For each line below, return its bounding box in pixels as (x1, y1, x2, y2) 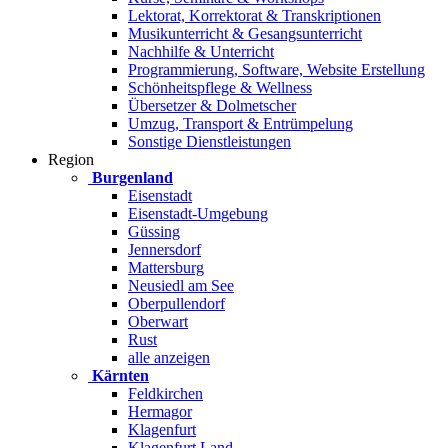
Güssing (128, 223, 180, 240)
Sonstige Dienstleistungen (128, 133, 291, 150)
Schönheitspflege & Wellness (128, 79, 312, 96)
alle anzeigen (128, 349, 210, 366)
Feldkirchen (128, 385, 203, 402)
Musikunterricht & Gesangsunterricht (128, 25, 362, 42)
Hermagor (128, 403, 192, 420)
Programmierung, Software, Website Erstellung (128, 61, 425, 78)
